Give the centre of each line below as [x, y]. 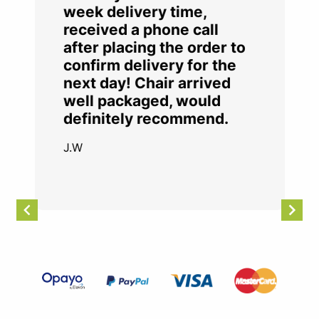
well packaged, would [142, 100]
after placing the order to [154, 47]
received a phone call [141, 29]
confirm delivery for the [150, 65]
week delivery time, [135, 11]
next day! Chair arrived [147, 83]
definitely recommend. [146, 118]
